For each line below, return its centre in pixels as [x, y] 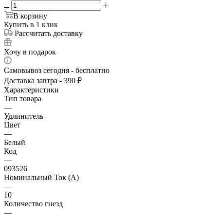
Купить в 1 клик [31, 25]
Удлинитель [24, 116]
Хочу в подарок [30, 52]
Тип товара [23, 99]
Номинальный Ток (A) [41, 178]
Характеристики [31, 90]
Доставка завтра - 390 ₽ [43, 81]
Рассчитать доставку [49, 34]
